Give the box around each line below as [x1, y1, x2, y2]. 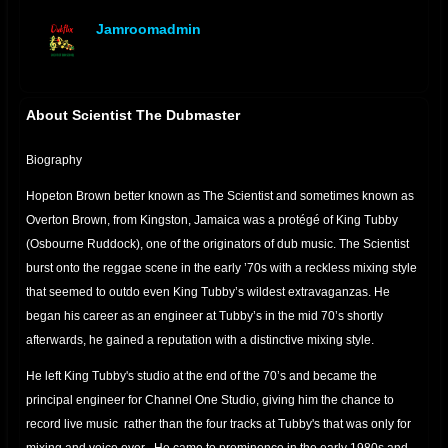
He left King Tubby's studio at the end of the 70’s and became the [26, 369, 377, 384]
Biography [26, 153, 82, 168]
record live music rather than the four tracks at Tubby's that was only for [26, 417, 411, 432]
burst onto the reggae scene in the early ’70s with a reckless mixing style [26, 261, 417, 276]
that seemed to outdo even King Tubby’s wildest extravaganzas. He [26, 285, 390, 300]
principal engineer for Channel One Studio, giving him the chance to [26, 393, 394, 408]
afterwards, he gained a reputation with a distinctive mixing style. [26, 333, 374, 348]
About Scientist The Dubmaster [26, 107, 240, 124]
